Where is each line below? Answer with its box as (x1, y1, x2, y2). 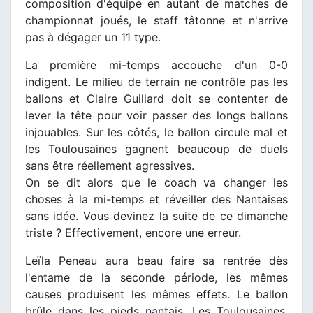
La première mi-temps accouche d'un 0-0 (25, 57, 288, 72)
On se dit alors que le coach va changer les (25, 175, 288, 189)
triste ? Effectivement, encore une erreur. (25, 225, 241, 240)
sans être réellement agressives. (25, 158, 194, 173)
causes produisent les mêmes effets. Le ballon (25, 286, 288, 301)
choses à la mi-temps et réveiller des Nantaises (25, 191, 288, 206)
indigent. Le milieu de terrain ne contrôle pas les (25, 74, 288, 89)
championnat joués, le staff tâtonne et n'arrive (25, 13, 288, 27)
